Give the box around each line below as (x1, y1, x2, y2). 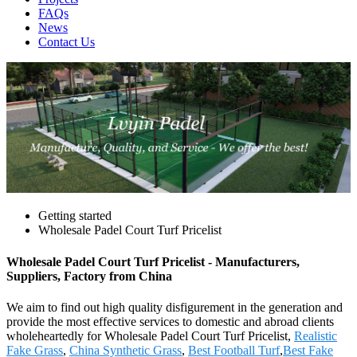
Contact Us (38, 35, 95, 49)
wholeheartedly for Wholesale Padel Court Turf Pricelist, (6, 328, 294, 343)
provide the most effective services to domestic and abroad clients (6, 314, 334, 328)
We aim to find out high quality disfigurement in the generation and (6, 300, 343, 314)
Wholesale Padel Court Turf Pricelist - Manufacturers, (6, 254, 300, 269)
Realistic (294, 328, 337, 343)
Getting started (38, 209, 112, 223)
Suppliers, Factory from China (6, 269, 172, 283)
